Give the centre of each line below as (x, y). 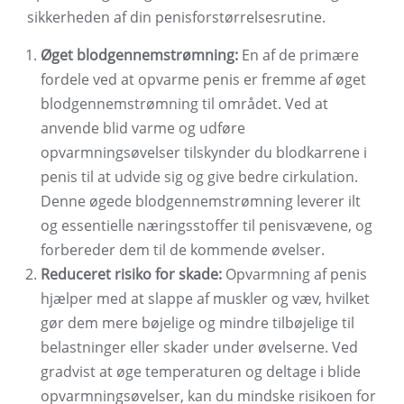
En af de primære (298, 55)
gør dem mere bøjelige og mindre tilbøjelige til (197, 323)
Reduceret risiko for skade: (131, 275)
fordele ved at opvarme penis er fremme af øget (203, 80)
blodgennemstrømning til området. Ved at (184, 104)
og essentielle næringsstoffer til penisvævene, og (207, 226)
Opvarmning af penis (294, 275)
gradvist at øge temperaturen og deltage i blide (201, 372)
